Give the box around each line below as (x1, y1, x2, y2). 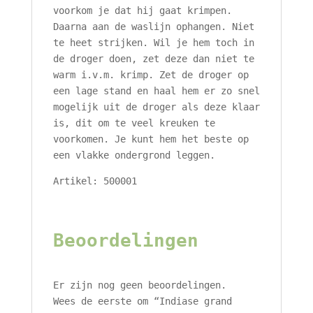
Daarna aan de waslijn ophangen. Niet (52, 21, 254, 33)
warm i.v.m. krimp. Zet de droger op (52, 69, 249, 81)
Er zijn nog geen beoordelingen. (52, 279, 226, 291)
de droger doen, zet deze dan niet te (52, 53, 254, 65)
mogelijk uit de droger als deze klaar (52, 101, 260, 113)
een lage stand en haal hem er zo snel (52, 85, 260, 97)
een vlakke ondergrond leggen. (52, 150, 215, 161)
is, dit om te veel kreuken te (52, 117, 215, 129)
